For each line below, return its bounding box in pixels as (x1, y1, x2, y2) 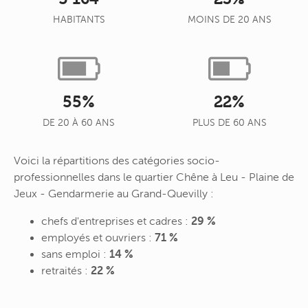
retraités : (41, 264, 91, 277)
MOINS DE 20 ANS (187, 14, 272, 25)
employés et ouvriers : (41, 231, 155, 244)
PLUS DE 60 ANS (192, 118, 267, 129)
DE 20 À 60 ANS (43, 118, 115, 129)
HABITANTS (52, 14, 105, 25)
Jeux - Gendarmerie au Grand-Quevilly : (14, 187, 214, 200)
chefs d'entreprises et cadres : (41, 214, 191, 228)
